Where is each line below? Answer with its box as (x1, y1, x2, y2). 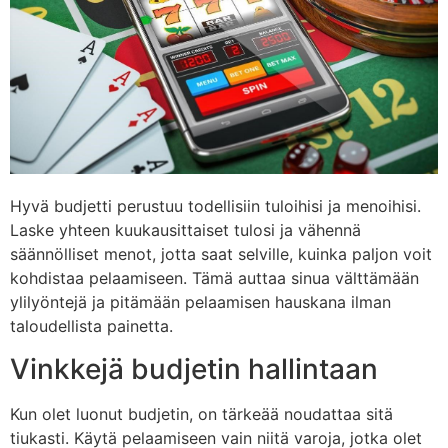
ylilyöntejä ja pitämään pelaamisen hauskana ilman (10, 292, 391, 313)
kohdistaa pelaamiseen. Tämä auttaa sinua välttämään (10, 268, 419, 289)
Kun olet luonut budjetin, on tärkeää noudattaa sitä (10, 403, 393, 424)
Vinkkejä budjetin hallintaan (10, 351, 378, 386)
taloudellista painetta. (10, 316, 173, 337)
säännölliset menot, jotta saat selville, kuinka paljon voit (10, 244, 432, 265)
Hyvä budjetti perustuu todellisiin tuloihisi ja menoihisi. (10, 196, 421, 217)
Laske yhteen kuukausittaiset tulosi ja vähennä (10, 220, 361, 241)
